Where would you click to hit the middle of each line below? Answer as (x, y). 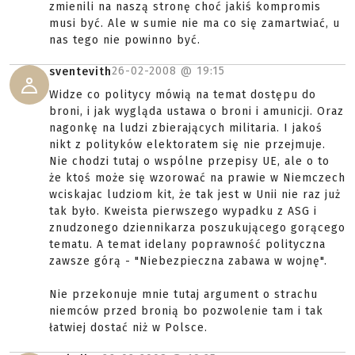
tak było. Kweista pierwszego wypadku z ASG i (183, 211)
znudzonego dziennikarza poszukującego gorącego (197, 228)
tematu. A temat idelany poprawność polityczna (187, 244)
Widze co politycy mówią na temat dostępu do (183, 95)
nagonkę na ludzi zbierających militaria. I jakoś (186, 128)
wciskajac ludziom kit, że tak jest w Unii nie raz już (195, 195)
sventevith (80, 72)
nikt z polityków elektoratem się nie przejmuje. (187, 145)
